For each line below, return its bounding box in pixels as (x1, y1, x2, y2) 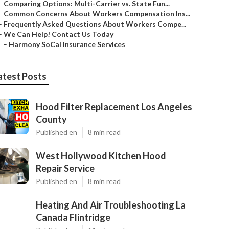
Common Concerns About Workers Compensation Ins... (4, 9, 190, 18)
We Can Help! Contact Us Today (4, 30, 113, 38)
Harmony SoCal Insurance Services (9, 40, 125, 49)
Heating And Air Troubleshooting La (36, 199, 186, 211)
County (36, 113, 67, 125)
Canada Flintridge (36, 212, 110, 223)
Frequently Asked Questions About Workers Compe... (4, 19, 186, 28)
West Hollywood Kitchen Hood (36, 150, 166, 162)
